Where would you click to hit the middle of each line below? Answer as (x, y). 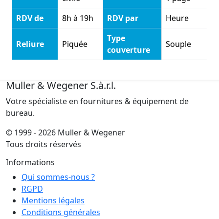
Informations (30, 162)
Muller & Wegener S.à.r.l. (61, 85)
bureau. (20, 112)
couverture (129, 49)
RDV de (30, 17)
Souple (178, 43)
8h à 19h (78, 17)
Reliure (30, 43)
